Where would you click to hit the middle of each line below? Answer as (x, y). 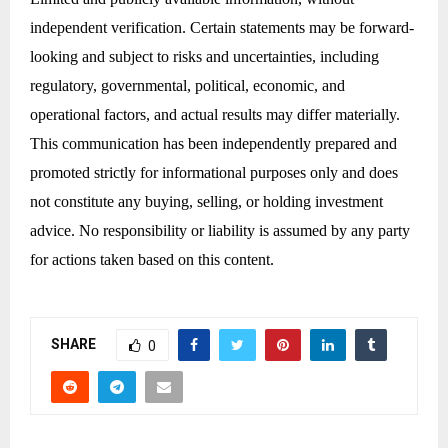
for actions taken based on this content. (152, 259)
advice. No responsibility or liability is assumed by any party (220, 230)
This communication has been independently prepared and (213, 143)
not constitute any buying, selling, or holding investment (206, 201)
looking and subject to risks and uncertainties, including (204, 56)
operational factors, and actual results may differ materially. (215, 114)
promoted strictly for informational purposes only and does (214, 172)
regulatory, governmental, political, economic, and (187, 85)
